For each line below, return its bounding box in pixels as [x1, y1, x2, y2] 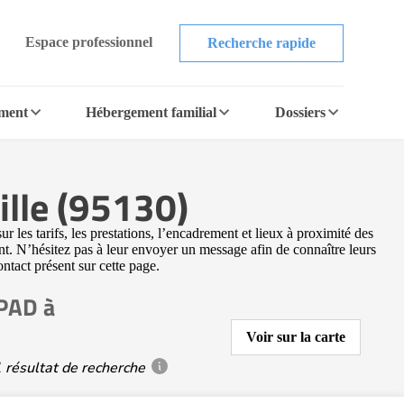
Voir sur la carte [246, 329, 345, 344]
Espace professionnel [24, 33, 152, 50]
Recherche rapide [207, 34, 316, 50]
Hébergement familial [86, 105, 217, 120]
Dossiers [274, 105, 326, 120]
